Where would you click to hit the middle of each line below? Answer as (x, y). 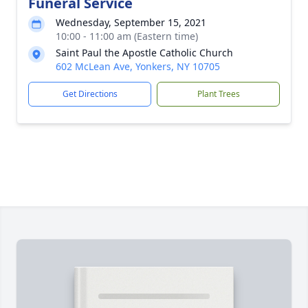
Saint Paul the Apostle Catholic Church (144, 53)
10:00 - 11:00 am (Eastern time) (127, 36)
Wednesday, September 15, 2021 (131, 22)
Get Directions (90, 94)
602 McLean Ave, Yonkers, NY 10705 (138, 66)
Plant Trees (218, 94)
